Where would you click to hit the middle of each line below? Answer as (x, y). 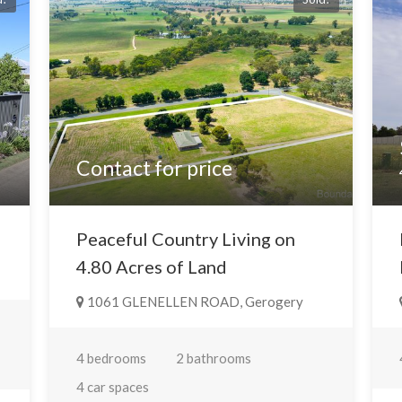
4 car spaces (112, 387)
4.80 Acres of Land (151, 267)
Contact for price (154, 168)
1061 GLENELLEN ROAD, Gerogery (193, 302)
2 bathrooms (213, 358)
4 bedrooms (111, 358)
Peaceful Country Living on (185, 239)
